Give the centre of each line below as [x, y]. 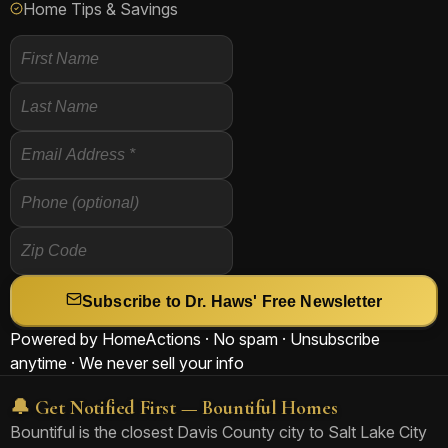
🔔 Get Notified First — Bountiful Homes [174, 408]
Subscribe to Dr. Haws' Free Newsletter [232, 301]
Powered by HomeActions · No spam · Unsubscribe [195, 339]
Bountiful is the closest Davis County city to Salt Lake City [218, 432]
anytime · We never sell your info [127, 363]
